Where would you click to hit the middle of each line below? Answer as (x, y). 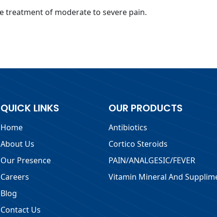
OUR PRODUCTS (145, 108)
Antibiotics (128, 127)
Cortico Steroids (138, 144)
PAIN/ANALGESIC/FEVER (152, 160)
